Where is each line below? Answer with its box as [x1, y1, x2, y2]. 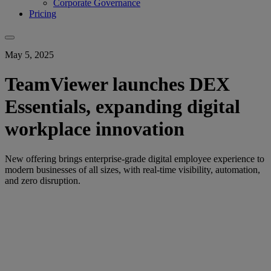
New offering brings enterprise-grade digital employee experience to [5, 153, 264, 164]
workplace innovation [5, 118, 184, 140]
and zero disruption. [5, 175, 80, 186]
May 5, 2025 [5, 49, 54, 60]
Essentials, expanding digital [5, 96, 240, 118]
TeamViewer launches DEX [5, 73, 230, 96]
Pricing [29, 8, 56, 19]
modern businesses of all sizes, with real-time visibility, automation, [5, 164, 260, 175]
